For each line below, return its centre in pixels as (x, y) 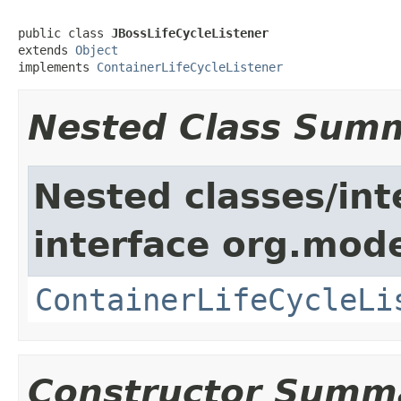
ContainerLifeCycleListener (190, 67)
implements (57, 67)
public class (64, 33)
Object (97, 50)
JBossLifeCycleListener (190, 33)
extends (47, 50)
